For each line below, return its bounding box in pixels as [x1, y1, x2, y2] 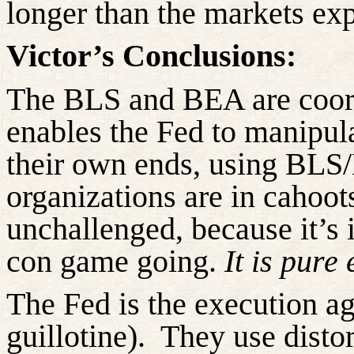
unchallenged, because [6, 210, 292, 247]
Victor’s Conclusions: [6, 38, 296, 74]
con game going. [6, 243, 224, 279]
